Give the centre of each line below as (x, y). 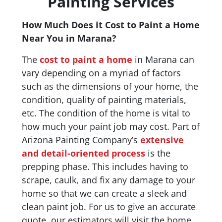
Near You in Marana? (69, 38)
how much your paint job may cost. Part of (111, 127)
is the (158, 153)
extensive (162, 140)
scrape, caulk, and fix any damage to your (109, 180)
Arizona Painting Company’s (81, 140)
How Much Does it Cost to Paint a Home (111, 25)
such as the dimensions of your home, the (110, 86)
